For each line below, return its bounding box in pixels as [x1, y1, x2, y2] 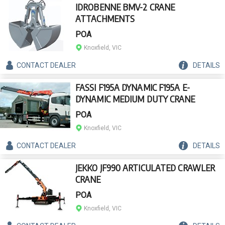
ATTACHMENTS [75, 13, 135, 24]
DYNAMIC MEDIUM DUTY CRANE [75, 93, 195, 104]
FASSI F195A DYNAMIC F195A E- [75, 81, 190, 93]
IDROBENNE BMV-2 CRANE [75, 1, 175, 13]
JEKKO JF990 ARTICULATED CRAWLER [75, 162, 215, 173]
